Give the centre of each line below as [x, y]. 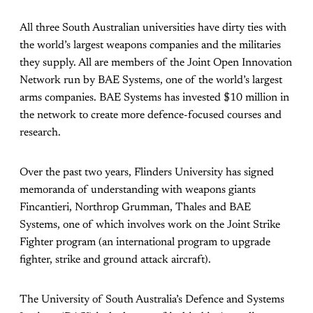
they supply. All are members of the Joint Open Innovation [156, 63]
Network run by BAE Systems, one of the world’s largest [151, 81]
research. [40, 133]
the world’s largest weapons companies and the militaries [150, 46]
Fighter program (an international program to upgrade [145, 243]
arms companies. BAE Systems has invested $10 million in [154, 98]
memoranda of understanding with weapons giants [138, 190]
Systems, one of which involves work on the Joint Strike [150, 225]
